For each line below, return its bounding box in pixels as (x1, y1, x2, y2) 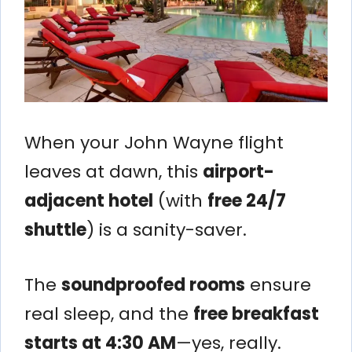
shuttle (24, 217, 86, 242)
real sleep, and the (24, 301, 193, 326)
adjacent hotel (24, 188, 153, 213)
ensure (245, 272, 311, 297)
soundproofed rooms (61, 272, 245, 297)
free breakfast (193, 301, 319, 326)
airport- (203, 159, 274, 184)
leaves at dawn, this (24, 159, 203, 184)
